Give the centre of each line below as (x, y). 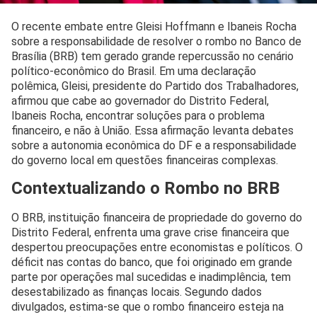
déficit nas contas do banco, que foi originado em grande (152, 263)
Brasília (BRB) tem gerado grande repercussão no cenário (152, 56)
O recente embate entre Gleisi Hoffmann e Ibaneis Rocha (154, 26)
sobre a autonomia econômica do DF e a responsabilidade (154, 145)
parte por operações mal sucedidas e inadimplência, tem (151, 277)
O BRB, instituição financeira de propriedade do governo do (157, 218)
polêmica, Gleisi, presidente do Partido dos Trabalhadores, (155, 86)
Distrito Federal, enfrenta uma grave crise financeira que (150, 233)
